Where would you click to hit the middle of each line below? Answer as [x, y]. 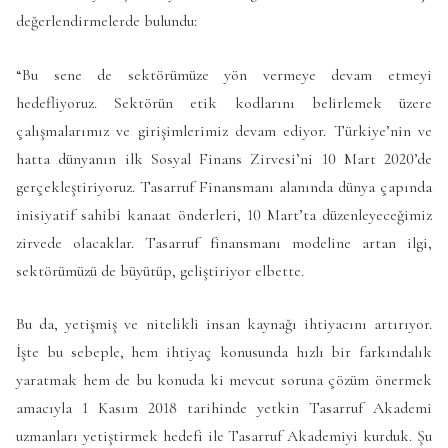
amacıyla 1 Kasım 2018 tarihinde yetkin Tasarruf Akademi [224, 408]
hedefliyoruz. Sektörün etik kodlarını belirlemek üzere [224, 102]
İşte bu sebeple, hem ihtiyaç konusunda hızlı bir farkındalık [224, 352]
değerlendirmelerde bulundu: [106, 20]
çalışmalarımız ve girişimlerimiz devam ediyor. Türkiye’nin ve [224, 130]
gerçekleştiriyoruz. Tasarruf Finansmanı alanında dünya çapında [224, 186]
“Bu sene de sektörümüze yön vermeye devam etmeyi [224, 74]
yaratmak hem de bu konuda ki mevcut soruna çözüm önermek [224, 380]
